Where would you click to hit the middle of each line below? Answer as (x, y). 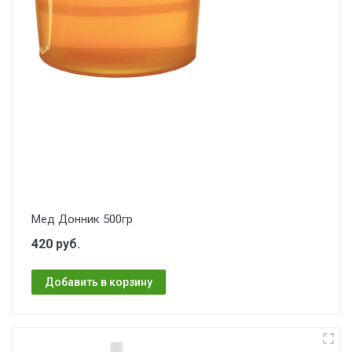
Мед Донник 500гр (82, 219)
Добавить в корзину (99, 282)
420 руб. (56, 244)
